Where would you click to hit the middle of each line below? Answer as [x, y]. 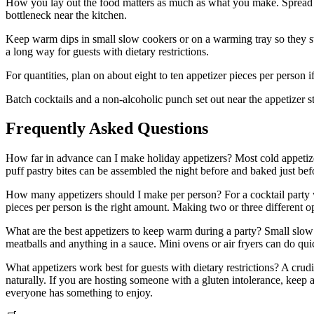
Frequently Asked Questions [107, 129]
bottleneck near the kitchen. [66, 15]
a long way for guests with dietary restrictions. [107, 51]
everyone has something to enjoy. [79, 293]
